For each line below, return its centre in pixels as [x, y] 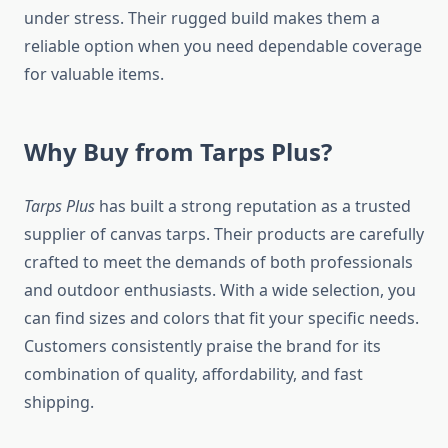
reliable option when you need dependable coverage [223, 46]
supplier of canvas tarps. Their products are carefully [224, 234]
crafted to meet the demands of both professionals [218, 262]
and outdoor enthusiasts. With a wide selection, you [220, 290]
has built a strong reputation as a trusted [253, 206]
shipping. [59, 402]
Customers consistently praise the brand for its [202, 346]
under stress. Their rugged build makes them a [202, 18]
